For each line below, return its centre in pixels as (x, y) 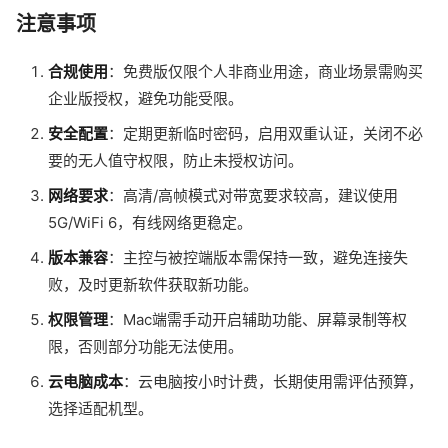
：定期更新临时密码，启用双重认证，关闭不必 (265, 133)
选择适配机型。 (100, 408)
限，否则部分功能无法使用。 (145, 346)
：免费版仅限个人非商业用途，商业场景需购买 (265, 71)
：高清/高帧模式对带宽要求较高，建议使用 (253, 195)
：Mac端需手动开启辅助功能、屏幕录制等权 (257, 319)
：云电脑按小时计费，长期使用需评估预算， (273, 381)
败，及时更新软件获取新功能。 (153, 284)
